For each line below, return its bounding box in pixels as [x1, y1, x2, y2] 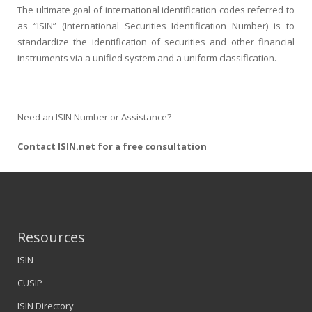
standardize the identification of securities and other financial [17, 35, 295, 48]
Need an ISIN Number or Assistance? [17, 110, 171, 123]
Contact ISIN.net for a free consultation [17, 140, 207, 153]
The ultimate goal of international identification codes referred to [17, 3, 295, 16]
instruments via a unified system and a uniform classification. [17, 51, 276, 64]
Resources [17, 228, 85, 247]
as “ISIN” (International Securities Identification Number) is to [17, 19, 295, 32]
